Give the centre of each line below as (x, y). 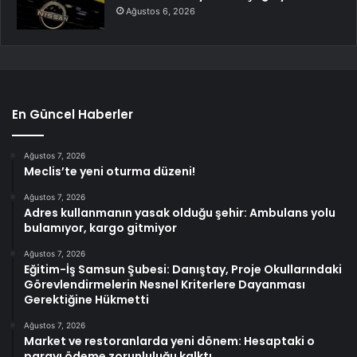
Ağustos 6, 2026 (161, 11)
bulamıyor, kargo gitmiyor (100, 228)
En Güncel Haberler (73, 114)
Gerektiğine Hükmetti (86, 299)
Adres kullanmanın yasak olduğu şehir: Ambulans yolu (180, 212)
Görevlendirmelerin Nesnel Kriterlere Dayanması (165, 284)
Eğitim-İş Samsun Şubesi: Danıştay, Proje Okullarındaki (183, 269)
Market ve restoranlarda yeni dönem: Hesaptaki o (169, 341)
